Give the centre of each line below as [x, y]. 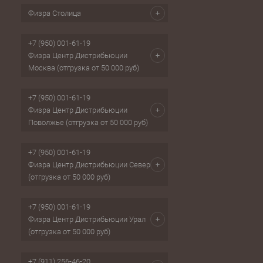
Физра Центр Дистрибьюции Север [89, 165]
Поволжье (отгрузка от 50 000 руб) [88, 123]
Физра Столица [55, 14]
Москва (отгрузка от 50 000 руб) [84, 68]
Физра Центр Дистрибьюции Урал [87, 220]
